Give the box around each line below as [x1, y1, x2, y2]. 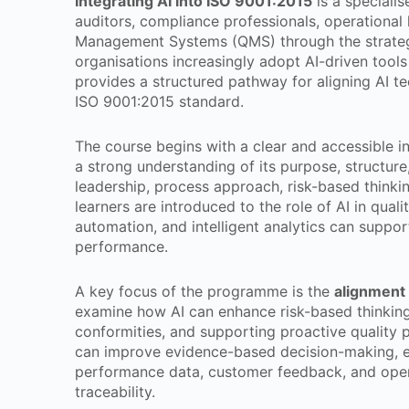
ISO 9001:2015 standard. [75, 92, 244, 110]
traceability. [75, 383, 155, 401]
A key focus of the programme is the [75, 282, 334, 300]
